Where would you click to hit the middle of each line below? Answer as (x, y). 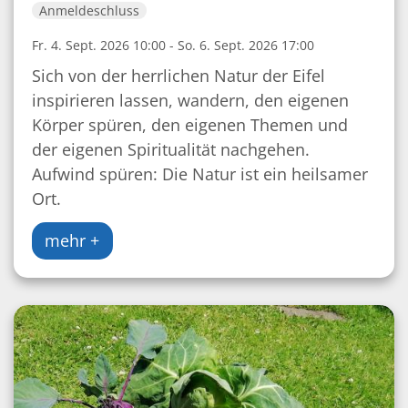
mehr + (72, 241)
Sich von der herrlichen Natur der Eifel (178, 75)
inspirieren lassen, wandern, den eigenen (190, 100)
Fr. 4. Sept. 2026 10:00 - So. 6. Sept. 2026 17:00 (173, 45)
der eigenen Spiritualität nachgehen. (171, 149)
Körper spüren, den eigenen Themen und (190, 124)
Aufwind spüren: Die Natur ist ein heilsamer (200, 173)
